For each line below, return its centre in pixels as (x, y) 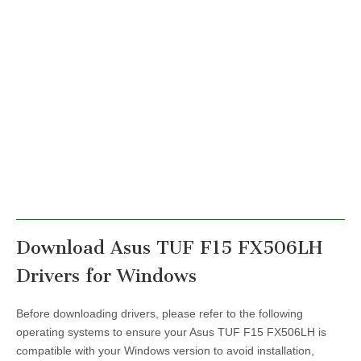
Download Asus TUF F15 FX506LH (169, 248)
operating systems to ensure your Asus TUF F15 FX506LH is (171, 332)
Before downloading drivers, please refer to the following (160, 313)
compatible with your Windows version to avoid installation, (165, 350)
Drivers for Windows (106, 276)
